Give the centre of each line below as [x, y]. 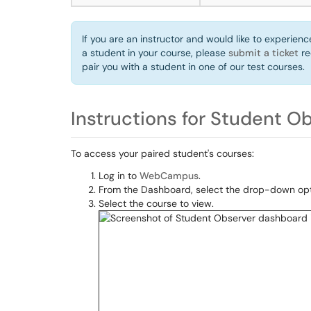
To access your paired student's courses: [162, 153]
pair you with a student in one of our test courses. [193, 67]
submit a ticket [263, 53]
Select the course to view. [156, 203]
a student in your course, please [155, 53]
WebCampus [169, 176]
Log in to [119, 176]
